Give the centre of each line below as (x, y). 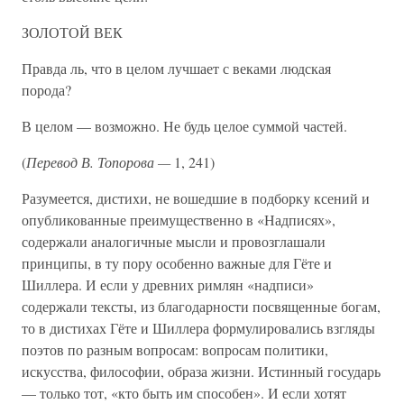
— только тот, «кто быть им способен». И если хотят (184, 393)
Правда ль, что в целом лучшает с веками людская (176, 68)
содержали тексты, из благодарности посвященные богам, (201, 306)
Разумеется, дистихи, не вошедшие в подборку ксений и (196, 198)
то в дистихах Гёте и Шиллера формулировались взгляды (198, 328)
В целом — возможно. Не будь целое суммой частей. (184, 126)
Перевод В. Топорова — (100, 162)
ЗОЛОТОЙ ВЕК (72, 32)
